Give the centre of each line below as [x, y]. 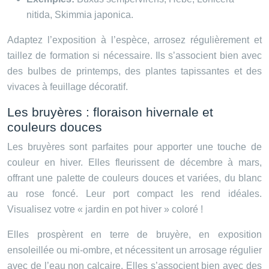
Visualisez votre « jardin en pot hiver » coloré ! [105, 210]
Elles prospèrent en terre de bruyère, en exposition [134, 235]
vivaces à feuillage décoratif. [68, 87]
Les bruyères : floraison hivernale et [110, 112]
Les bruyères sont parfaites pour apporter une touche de [134, 147]
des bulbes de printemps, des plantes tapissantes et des [134, 71]
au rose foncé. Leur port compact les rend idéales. [134, 194]
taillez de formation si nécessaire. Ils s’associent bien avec [134, 56]
